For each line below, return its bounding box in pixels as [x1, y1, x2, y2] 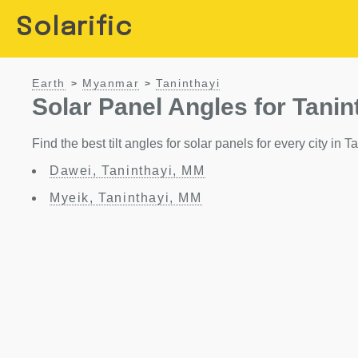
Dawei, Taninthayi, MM [50, 164, 205, 177]
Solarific [16, 15, 133, 42]
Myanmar [82, 78, 140, 89]
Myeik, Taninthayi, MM [50, 191, 202, 205]
